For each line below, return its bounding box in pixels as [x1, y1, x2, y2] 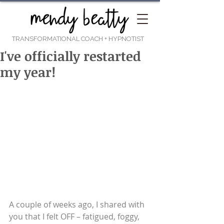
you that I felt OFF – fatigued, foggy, [9, 211, 141, 222]
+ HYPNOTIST [104, 35, 144, 42]
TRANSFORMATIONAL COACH [12, 35, 104, 42]
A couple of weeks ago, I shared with [9, 199, 146, 210]
